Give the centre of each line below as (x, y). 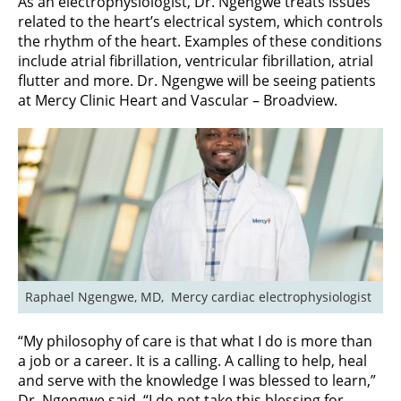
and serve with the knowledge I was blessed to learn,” (197, 380)
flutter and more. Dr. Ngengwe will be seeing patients (197, 80)
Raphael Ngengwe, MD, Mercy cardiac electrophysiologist (198, 296)
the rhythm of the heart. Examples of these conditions (200, 41)
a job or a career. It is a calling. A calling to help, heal (192, 360)
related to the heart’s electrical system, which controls (200, 21)
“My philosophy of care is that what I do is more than (195, 341)
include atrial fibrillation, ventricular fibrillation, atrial (196, 60)
